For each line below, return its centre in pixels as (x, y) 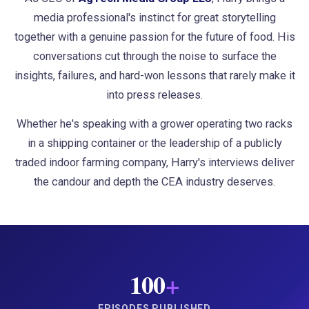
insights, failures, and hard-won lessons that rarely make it (154, 76)
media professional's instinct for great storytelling (154, 18)
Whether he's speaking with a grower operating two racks (154, 124)
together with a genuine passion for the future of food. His (154, 37)
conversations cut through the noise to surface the (154, 56)
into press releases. (154, 95)
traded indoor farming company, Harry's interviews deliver (154, 162)
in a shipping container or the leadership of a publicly (154, 143)
